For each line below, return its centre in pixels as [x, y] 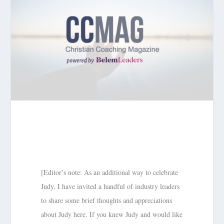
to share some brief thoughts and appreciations [107, 200]
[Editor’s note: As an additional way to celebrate [110, 172]
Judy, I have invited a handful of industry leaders [110, 186]
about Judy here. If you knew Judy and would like [112, 214]
